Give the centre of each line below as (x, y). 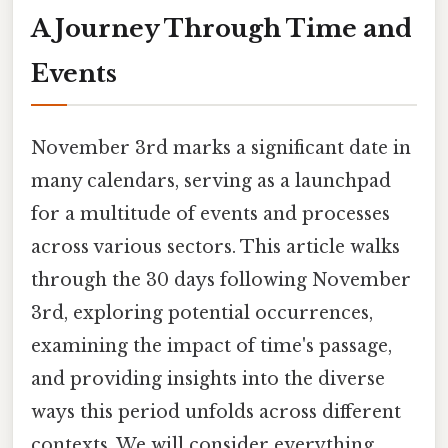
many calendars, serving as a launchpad (211, 180)
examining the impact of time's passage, (211, 345)
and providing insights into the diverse (208, 378)
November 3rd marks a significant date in (221, 147)
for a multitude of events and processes (210, 213)
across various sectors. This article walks (215, 246)
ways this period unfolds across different (216, 411)
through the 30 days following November (221, 279)
